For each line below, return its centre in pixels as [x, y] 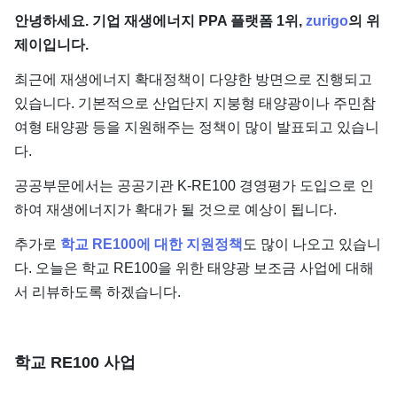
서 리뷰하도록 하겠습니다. [97, 292]
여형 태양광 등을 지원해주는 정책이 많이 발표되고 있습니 [197, 127]
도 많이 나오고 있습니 [312, 244]
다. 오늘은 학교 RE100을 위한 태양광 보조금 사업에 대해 [194, 268]
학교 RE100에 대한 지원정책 [152, 244]
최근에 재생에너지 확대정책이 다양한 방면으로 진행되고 [193, 79]
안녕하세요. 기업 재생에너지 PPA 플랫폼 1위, [160, 21]
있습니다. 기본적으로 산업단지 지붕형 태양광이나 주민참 [195, 103]
